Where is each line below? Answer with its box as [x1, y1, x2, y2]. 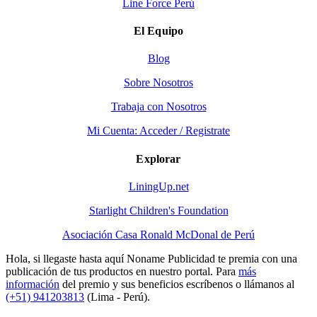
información [6, 277, 59, 290]
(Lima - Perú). [84, 290, 150, 303]
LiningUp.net [128, 180, 189, 192]
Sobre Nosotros [124, 76, 193, 89]
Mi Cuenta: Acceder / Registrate [87, 125, 230, 137]
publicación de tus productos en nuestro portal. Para [6, 265, 238, 277]
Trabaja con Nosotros [110, 100, 207, 113]
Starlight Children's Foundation [88, 204, 229, 217]
